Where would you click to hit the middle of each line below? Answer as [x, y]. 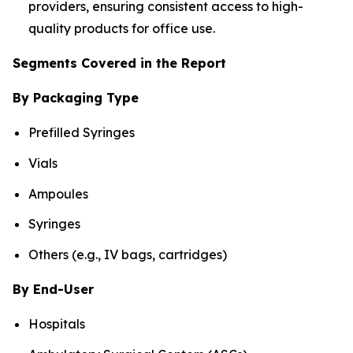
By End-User [53, 289]
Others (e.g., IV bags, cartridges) [128, 254]
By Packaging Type [76, 98]
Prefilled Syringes [82, 133]
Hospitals [57, 323]
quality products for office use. [123, 29]
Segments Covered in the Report [119, 63]
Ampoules [58, 193]
